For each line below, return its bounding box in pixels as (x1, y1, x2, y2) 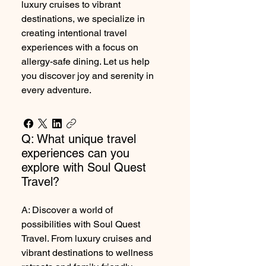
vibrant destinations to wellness (21, 247, 153, 258)
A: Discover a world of (21, 204, 113, 216)
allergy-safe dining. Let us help (21, 56, 150, 67)
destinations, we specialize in (21, 13, 145, 24)
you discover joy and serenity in (21, 70, 154, 81)
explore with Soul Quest (21, 160, 146, 175)
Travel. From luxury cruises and (21, 233, 151, 244)
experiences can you (21, 146, 129, 160)
